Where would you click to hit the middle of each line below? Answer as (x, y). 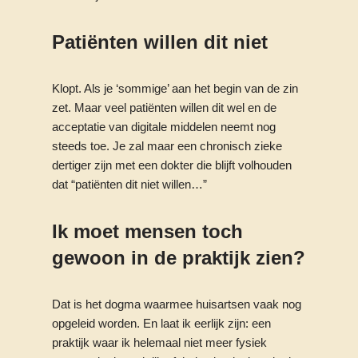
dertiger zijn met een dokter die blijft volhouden (172, 165)
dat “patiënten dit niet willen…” (129, 184)
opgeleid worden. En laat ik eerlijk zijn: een (161, 323)
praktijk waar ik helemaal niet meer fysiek (159, 342)
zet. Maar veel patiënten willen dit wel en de (164, 107)
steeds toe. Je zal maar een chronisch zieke (167, 146)
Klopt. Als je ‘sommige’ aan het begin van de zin (175, 88)
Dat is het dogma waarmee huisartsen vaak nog (177, 304)
